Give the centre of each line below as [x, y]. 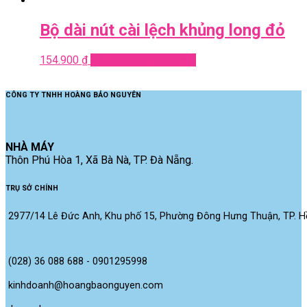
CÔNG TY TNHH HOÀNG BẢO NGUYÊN [73, 95]
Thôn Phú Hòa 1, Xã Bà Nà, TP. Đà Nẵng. [99, 160]
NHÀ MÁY [30, 147]
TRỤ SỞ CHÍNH [32, 188]
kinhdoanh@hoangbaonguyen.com [86, 286]
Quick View [169, 60]
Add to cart [116, 60]
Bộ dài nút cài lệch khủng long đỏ [162, 30]
